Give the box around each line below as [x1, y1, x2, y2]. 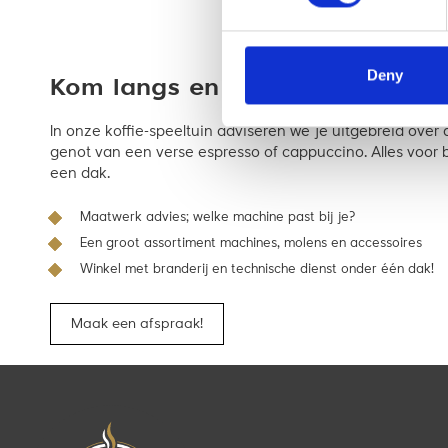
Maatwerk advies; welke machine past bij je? [80, 211, 355, 225]
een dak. [50, 167, 110, 183]
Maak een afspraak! [71, 317, 203, 332]
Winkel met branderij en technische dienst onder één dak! [80, 263, 434, 277]
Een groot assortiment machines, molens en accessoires [80, 237, 422, 251]
